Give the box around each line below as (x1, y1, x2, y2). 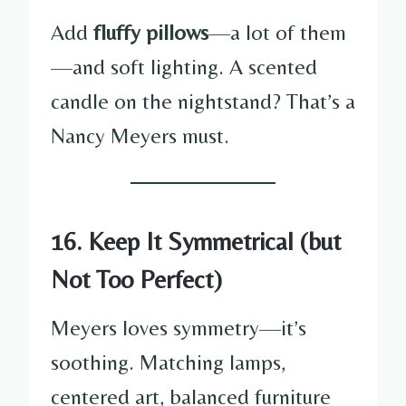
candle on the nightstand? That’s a (51, 88, 355, 113)
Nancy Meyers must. (51, 122, 229, 148)
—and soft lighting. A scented (51, 53, 317, 79)
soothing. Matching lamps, (51, 349, 285, 374)
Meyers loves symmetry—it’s (51, 314, 306, 340)
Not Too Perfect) (51, 264, 222, 294)
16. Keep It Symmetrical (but (51, 226, 341, 256)
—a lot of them (208, 19, 346, 44)
